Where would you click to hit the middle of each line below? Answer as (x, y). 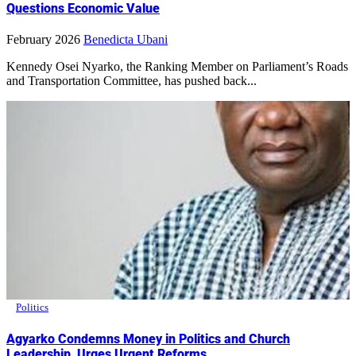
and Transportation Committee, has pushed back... (132, 81)
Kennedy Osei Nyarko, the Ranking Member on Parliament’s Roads (11, 67)
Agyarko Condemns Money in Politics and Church (148, 339)
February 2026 (43, 40)
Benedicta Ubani (126, 40)
